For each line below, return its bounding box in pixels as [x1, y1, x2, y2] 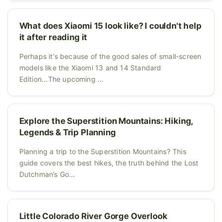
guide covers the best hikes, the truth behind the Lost [19, 158, 199, 167]
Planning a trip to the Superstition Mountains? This [19, 147, 186, 156]
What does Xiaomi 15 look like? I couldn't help [19, 20, 202, 31]
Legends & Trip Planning [19, 127, 116, 137]
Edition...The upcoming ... [19, 74, 104, 83]
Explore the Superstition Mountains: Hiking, [19, 115, 194, 126]
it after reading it [19, 32, 88, 42]
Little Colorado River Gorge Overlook [19, 211, 167, 221]
